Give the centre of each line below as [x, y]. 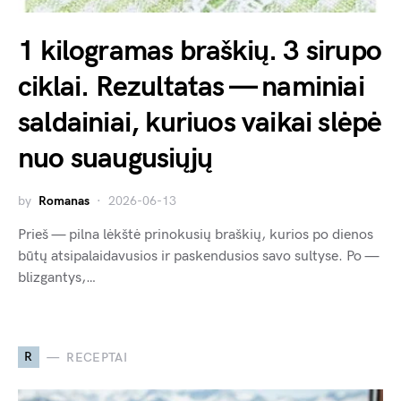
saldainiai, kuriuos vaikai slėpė [200, 124]
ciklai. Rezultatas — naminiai [191, 88]
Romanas [64, 201]
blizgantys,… [57, 278]
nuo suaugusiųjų [115, 159]
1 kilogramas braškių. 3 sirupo [200, 52]
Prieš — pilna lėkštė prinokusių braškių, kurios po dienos [196, 235]
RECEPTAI [97, 357]
